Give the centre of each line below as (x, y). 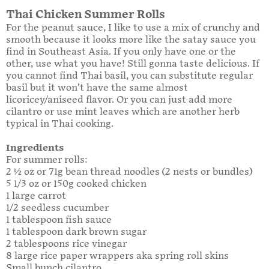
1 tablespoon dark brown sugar (79, 232)
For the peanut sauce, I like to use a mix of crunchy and (133, 28)
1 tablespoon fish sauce (62, 220)
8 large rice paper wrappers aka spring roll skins (117, 256)
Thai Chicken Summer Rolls (86, 15)
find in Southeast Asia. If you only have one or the (121, 52)
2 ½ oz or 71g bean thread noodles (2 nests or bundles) (129, 172)
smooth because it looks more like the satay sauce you (131, 40)
